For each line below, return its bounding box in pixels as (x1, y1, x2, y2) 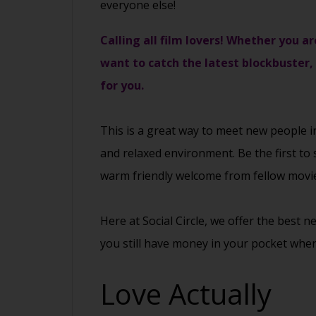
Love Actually (100, 274, 272, 314)
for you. (100, 78, 144, 94)
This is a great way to (100, 123, 216, 139)
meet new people (216, 123, 307, 139)
